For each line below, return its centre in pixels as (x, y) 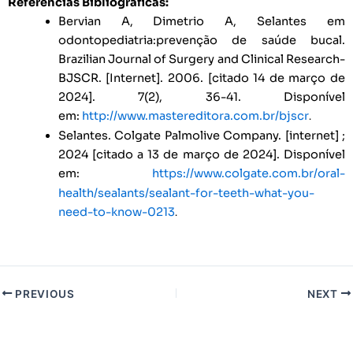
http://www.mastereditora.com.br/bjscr (195, 115)
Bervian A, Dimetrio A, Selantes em (201, 21)
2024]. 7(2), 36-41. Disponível (201, 97)
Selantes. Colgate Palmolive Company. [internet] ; (201, 135)
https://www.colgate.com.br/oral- (249, 173)
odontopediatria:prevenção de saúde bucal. (201, 40)
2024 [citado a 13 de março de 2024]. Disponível (201, 154)
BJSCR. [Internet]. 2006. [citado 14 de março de (201, 78)
